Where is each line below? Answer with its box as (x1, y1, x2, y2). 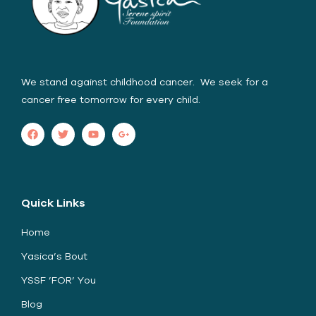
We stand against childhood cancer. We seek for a (21, 75, 268, 87)
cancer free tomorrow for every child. (21, 93, 200, 105)
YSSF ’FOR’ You (21, 274, 96, 286)
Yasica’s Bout (21, 250, 87, 262)
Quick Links (21, 195, 85, 209)
